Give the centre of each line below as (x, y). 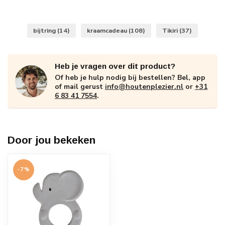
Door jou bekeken (51, 140)
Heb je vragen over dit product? (115, 66)
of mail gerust (80, 87)
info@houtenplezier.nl (144, 87)
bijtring (45, 30)
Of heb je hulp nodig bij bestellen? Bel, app (130, 78)
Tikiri (171, 30)
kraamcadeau (108, 30)
